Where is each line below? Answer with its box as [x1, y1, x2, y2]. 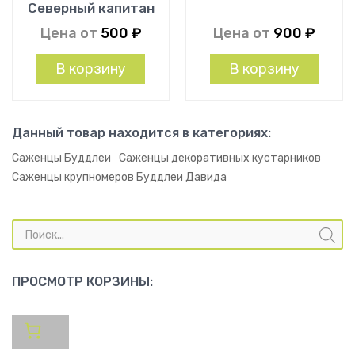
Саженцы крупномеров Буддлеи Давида [12, 170, 227, 185]
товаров [11, 228, 56, 242]
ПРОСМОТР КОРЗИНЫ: [12, 274, 153, 290]
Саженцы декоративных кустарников [119, 151, 321, 166]
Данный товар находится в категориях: [12, 125, 271, 141]
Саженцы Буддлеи [12, 151, 111, 166]
